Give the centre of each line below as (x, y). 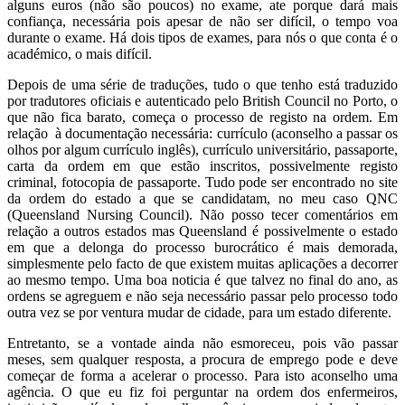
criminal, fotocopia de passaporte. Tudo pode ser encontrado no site (202, 183)
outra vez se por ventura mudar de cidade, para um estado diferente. (199, 313)
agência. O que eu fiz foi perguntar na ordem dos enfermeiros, (202, 392)
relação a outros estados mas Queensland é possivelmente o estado (202, 231)
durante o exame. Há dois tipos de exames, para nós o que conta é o (202, 38)
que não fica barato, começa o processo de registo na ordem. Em (202, 118)
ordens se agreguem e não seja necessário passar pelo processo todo (202, 297)
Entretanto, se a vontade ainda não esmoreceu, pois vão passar (202, 344)
